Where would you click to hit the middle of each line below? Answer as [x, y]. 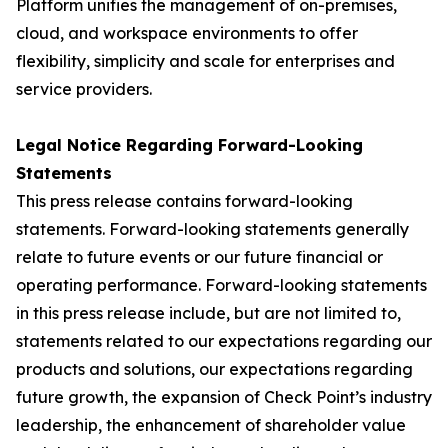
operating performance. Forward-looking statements [221, 285]
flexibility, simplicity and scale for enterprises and [205, 61]
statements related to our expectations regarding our [224, 341]
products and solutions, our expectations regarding [214, 369]
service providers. [84, 89]
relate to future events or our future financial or [199, 257]
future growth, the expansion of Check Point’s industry [224, 397]
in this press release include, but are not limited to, [208, 313]
